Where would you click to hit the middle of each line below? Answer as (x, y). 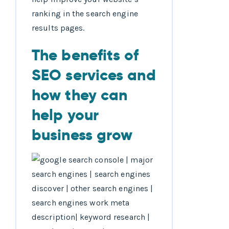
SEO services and (94, 75)
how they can (80, 95)
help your (65, 115)
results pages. (58, 28)
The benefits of (85, 55)
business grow (82, 135)
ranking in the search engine (85, 14)
